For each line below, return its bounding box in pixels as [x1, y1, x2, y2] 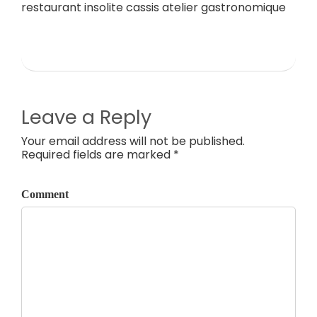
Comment [21, 188, 69, 201]
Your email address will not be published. [21, 133, 245, 150]
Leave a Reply [21, 104, 151, 131]
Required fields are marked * [21, 146, 179, 163]
